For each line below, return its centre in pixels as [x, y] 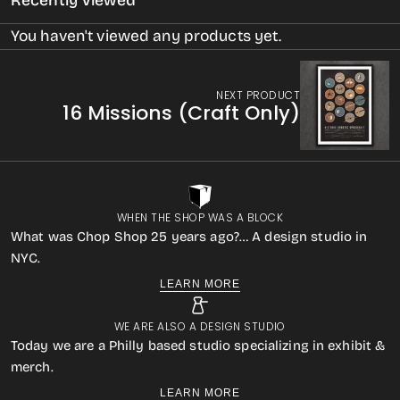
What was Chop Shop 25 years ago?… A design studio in [189, 237]
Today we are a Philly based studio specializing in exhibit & [198, 346]
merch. [32, 367]
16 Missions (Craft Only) [181, 112]
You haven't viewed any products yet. [146, 36]
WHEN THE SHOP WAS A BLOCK [200, 217]
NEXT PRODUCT [258, 95]
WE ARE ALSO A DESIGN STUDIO [200, 326]
